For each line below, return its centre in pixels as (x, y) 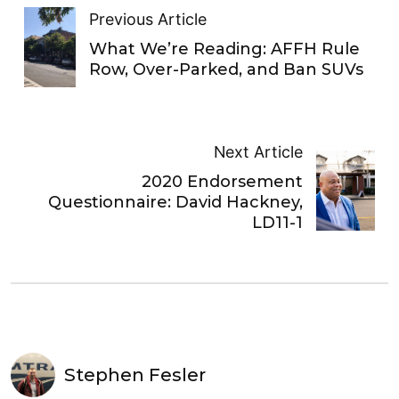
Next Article (259, 152)
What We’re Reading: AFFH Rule (225, 49)
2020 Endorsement (223, 182)
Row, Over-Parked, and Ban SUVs (227, 69)
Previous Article (148, 19)
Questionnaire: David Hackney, (176, 203)
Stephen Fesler (135, 375)
